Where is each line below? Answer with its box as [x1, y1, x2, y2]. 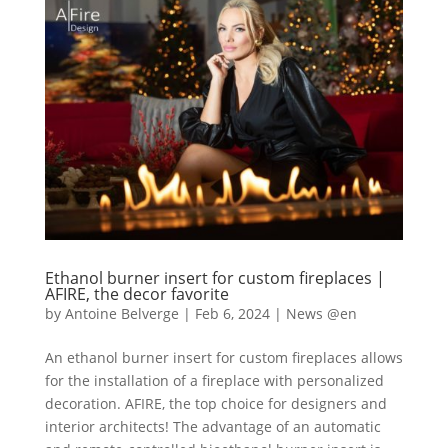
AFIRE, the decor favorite [44, 282, 229, 305]
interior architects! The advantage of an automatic [44, 416, 381, 436]
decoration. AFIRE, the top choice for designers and [44, 393, 387, 413]
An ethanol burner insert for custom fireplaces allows [44, 347, 403, 367]
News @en [285, 303, 357, 323]
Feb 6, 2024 [194, 303, 270, 323]
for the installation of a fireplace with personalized [44, 370, 384, 390]
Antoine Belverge [64, 303, 179, 323]
